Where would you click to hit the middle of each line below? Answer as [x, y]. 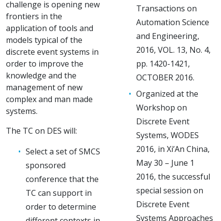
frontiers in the [34, 16]
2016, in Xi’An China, [173, 149]
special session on [170, 190]
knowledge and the [41, 75]
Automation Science [173, 22]
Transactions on [166, 8]
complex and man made [49, 99]
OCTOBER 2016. [165, 77]
